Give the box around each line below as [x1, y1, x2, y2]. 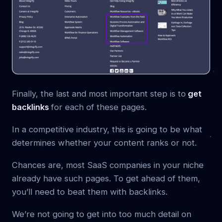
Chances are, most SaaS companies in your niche [12, 160, 204, 170]
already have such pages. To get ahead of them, [12, 173, 200, 183]
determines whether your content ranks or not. [12, 137, 197, 148]
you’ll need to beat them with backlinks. [12, 186, 167, 197]
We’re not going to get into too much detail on [12, 209, 191, 219]
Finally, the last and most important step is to [12, 88, 186, 99]
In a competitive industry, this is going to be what [12, 124, 202, 134]
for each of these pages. [51, 102, 147, 112]
